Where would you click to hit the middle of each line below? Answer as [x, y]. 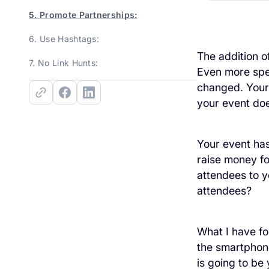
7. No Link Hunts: [64, 63]
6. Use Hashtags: [64, 39]
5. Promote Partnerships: [83, 15]
